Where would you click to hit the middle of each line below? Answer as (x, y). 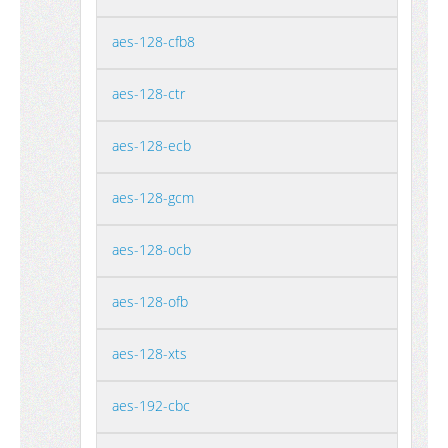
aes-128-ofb (150, 301)
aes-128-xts (149, 353)
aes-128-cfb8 (153, 41)
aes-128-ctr (148, 93)
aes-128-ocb (151, 249)
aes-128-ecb (151, 145)
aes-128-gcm (153, 197)
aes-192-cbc (151, 405)
